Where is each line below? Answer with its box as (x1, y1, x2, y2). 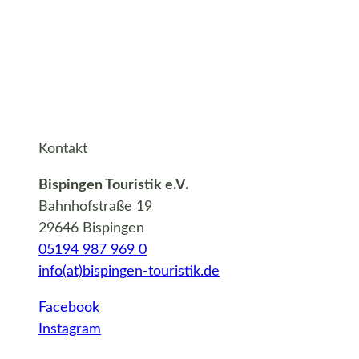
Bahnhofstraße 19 (38, 200, 152, 215)
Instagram (38, 322, 101, 337)
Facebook (38, 301, 99, 316)
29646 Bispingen (38, 221, 144, 236)
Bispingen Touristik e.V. (38, 178, 188, 193)
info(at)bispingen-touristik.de (38, 264, 220, 280)
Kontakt (38, 142, 87, 157)
